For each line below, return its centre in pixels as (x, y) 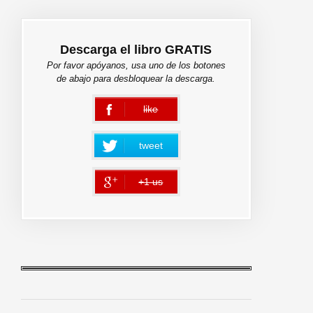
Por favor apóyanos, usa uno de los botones (136, 65)
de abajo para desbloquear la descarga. (136, 78)
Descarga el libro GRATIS (136, 49)
